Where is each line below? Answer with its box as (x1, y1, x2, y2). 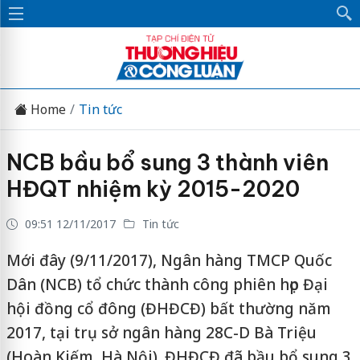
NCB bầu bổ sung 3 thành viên (6, 149, 329, 176)
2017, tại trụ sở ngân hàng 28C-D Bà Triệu (6, 322, 317, 343)
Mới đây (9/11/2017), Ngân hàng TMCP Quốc (6, 250, 332, 271)
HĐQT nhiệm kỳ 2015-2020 (6, 175, 300, 202)
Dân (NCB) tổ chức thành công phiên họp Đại (6, 274, 328, 295)
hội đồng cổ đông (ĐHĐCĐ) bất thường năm (6, 298, 331, 319)
